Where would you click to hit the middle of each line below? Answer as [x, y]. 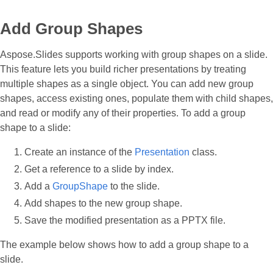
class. [203, 152]
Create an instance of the [80, 152]
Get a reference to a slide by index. [99, 169]
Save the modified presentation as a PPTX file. [125, 220]
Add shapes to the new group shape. [103, 203]
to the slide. [134, 186]
